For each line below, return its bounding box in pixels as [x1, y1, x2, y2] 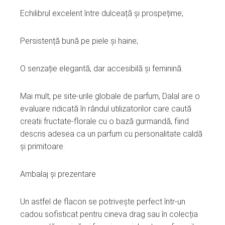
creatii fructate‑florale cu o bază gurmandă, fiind [20, 116, 189, 126]
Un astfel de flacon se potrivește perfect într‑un [20, 196, 185, 206]
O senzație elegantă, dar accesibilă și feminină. [20, 63, 183, 73]
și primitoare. [20, 141, 65, 151]
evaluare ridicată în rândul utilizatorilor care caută [20, 103, 191, 114]
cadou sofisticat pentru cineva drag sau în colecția [20, 209, 198, 219]
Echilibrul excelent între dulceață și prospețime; [20, 8, 183, 18]
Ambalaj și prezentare [20, 169, 96, 179]
